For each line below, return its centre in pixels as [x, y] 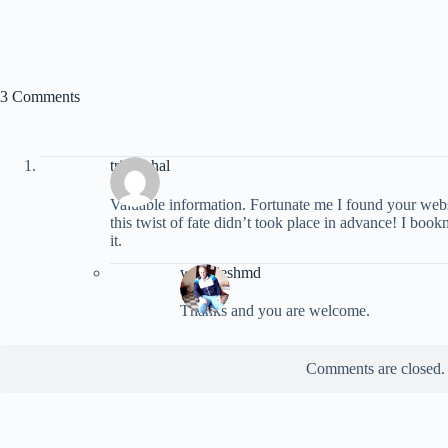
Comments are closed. [375, 369]
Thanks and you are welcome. [275, 310]
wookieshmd [220, 272]
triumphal [140, 165]
